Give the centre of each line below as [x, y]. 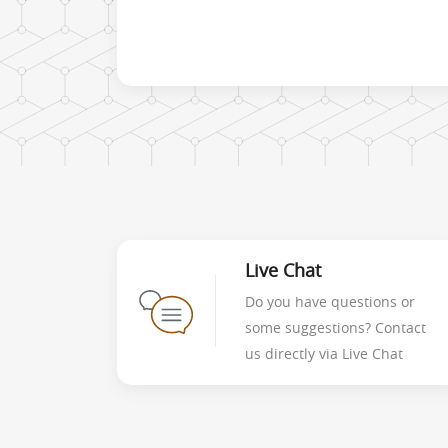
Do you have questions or [330, 302]
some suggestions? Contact [335, 328]
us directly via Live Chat [324, 354]
